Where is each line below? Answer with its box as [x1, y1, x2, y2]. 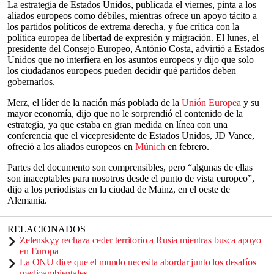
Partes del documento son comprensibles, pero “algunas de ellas [7, 162, 253, 172]
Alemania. [7, 195, 47, 206]
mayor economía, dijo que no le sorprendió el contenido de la [7, 108, 243, 119]
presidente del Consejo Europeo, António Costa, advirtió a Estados [7, 43, 264, 54]
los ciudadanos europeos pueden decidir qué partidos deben [7, 65, 236, 76]
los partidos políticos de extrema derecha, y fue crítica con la [7, 21, 239, 32]
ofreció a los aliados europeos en [7, 141, 135, 152]
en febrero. [165, 141, 209, 152]
